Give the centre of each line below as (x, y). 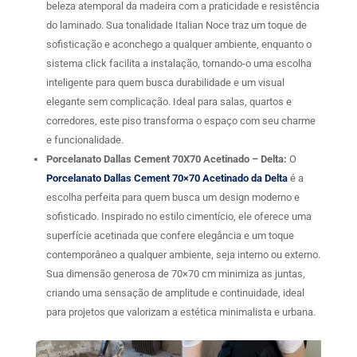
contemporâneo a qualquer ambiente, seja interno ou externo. (183, 255)
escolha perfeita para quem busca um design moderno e (173, 198)
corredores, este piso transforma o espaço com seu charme (180, 121)
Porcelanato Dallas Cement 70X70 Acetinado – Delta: (166, 159)
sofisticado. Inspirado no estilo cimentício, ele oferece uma (178, 217)
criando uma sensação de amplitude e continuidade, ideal (175, 293)
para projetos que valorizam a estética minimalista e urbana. (180, 312)
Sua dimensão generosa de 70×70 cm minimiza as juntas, (175, 274)
